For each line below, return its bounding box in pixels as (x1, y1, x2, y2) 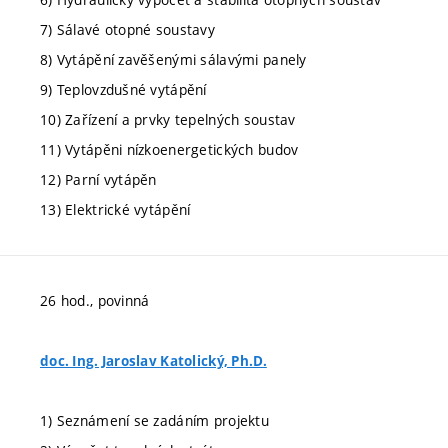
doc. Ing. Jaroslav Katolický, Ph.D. (40, 352, 267, 370)
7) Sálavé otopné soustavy (40, 20, 215, 39)
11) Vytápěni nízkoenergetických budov (40, 140, 299, 159)
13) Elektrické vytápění (40, 200, 191, 219)
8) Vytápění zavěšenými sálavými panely (40, 50, 307, 69)
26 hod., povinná (40, 291, 150, 310)
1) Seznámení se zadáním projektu (40, 411, 269, 430)
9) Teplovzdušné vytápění (40, 80, 207, 99)
